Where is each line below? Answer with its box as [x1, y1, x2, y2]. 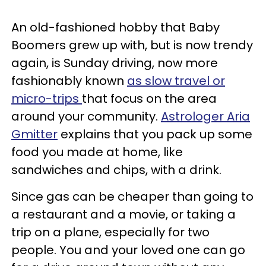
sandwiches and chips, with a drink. [11, 161, 224, 178]
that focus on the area [82, 90, 217, 107]
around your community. [11, 107, 161, 125]
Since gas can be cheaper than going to [11, 188, 254, 205]
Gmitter [11, 125, 58, 142]
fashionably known [11, 72, 127, 89]
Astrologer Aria [161, 107, 250, 125]
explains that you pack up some [58, 125, 252, 142]
